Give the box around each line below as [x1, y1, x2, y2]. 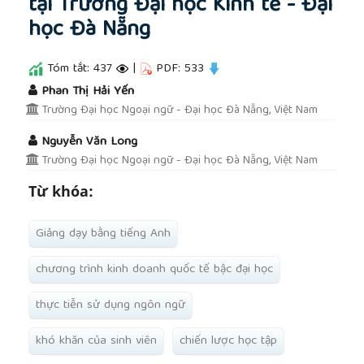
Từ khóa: [28, 181, 93, 201]
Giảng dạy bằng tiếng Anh [36, 223, 171, 245]
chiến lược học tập [180, 330, 277, 352]
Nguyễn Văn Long [41, 131, 137, 153]
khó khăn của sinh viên [36, 330, 157, 352]
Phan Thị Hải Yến [41, 80, 134, 102]
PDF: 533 [152, 58, 208, 80]
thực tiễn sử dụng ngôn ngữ [36, 294, 185, 316]
